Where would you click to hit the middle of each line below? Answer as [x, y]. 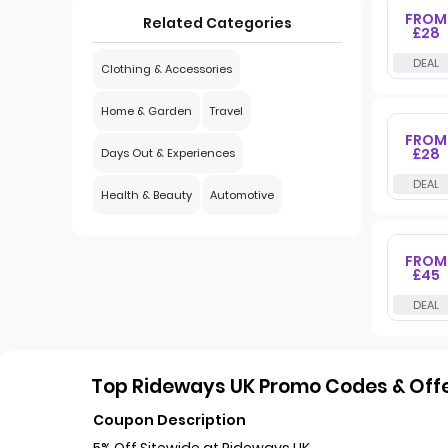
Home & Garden [146, 111]
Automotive [242, 195]
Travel [226, 111]
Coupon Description [170, 419]
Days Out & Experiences [168, 153]
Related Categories [217, 23]
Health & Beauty [146, 195]
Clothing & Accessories [166, 69]
